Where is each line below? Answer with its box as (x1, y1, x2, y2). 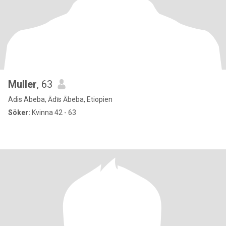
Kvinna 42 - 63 (30, 108, 76, 117)
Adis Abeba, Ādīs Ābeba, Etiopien (8, 95, 112, 103)
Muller (8, 78, 37, 90)
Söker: (8, 108, 30, 117)
